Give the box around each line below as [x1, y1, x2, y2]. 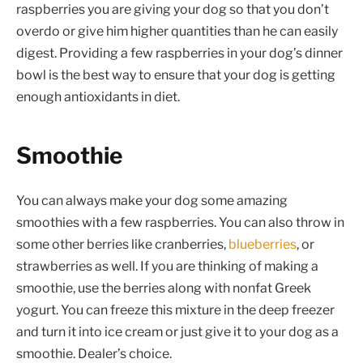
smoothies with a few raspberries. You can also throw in [16, 214, 344, 230]
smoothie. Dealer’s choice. [16, 345, 172, 361]
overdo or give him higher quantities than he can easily [16, 23, 338, 40]
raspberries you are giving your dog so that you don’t [16, 2, 329, 18]
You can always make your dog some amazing [16, 192, 288, 208]
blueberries [228, 236, 297, 252]
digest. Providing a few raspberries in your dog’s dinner [16, 45, 343, 62]
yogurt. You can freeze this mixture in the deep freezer [16, 301, 335, 318]
